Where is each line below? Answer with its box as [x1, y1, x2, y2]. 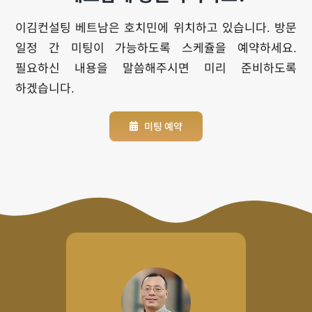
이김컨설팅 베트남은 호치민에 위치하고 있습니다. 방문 [15, 21, 297, 35]
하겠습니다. [15, 81, 75, 95]
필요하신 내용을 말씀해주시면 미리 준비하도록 [15, 61, 297, 75]
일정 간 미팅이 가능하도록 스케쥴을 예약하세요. [15, 41, 297, 55]
